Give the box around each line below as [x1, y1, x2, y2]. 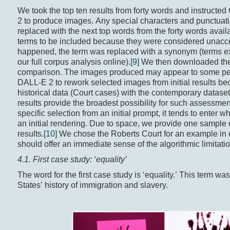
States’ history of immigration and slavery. [17, 181, 168, 190]
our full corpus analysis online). [17, 57, 130, 67]
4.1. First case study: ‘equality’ [17, 155, 127, 164]
